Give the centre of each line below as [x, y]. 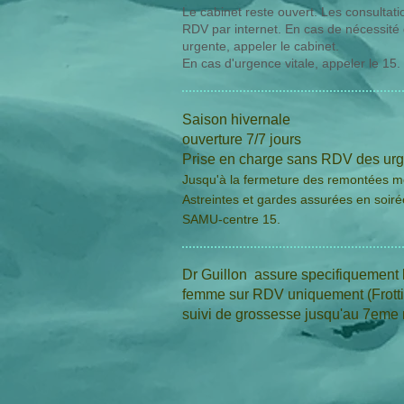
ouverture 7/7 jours [243, 139]
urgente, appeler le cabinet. [261, 46]
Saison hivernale [236, 119]
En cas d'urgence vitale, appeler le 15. [291, 63]
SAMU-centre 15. [231, 219]
